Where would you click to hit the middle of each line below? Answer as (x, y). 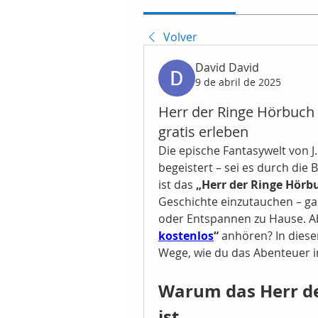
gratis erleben (203, 132)
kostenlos (186, 236)
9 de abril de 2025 (238, 82)
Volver (180, 37)
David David (227, 67)
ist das (177, 185)
